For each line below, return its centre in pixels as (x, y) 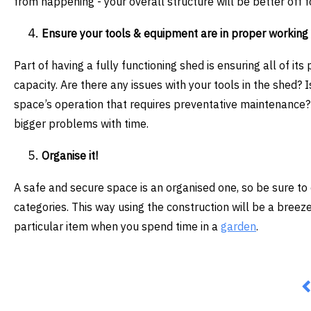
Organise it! (70, 156)
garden (238, 227)
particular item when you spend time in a (117, 227)
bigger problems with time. (81, 124)
